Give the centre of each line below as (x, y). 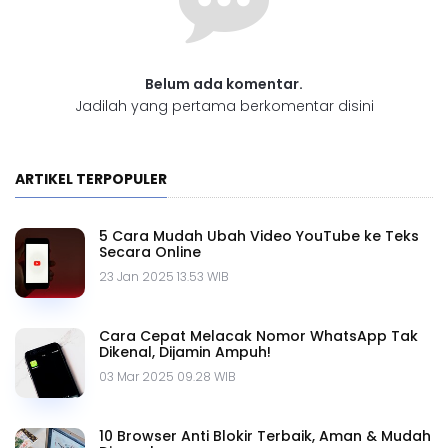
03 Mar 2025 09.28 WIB (167, 377)
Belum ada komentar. (224, 84)
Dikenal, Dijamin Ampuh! (185, 352)
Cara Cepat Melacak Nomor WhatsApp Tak (258, 336)
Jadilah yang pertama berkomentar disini (224, 106)
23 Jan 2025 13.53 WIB (164, 277)
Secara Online (150, 252)
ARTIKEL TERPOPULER (91, 179)
